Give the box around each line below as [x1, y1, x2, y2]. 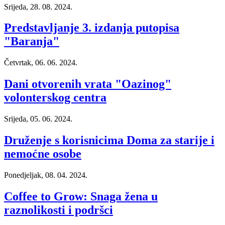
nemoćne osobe [4, 147, 81, 161]
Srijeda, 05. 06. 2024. [4, 115, 72, 124]
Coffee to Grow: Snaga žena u [4, 189, 158, 203]
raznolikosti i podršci [4, 203, 113, 216]
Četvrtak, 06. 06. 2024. [4, 58, 77, 67]
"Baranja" [4, 35, 59, 48]
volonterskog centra [4, 91, 106, 104]
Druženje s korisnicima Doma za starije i [4, 134, 214, 147]
